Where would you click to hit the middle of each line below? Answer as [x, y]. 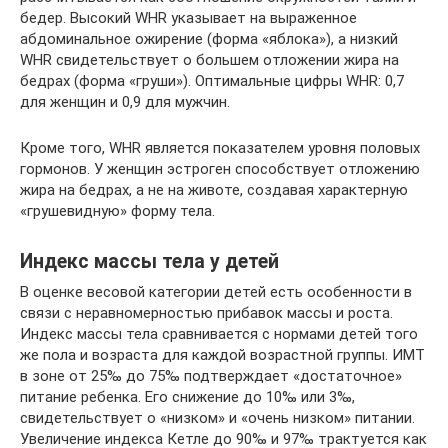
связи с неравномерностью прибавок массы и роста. [206, 312]
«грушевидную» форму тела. [117, 210]
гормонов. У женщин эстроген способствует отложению [220, 168]
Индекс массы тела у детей [149, 261]
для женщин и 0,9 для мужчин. [125, 101]
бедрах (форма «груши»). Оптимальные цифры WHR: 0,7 [212, 80]
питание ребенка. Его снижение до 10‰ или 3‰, [187, 396]
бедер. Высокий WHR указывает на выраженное [188, 17]
